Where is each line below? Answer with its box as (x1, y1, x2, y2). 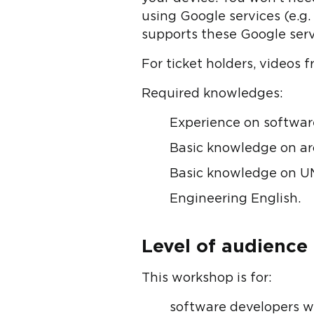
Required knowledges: (142, 88, 283, 100)
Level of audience (142, 239, 308, 255)
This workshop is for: (142, 273, 272, 284)
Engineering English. (170, 193, 301, 205)
